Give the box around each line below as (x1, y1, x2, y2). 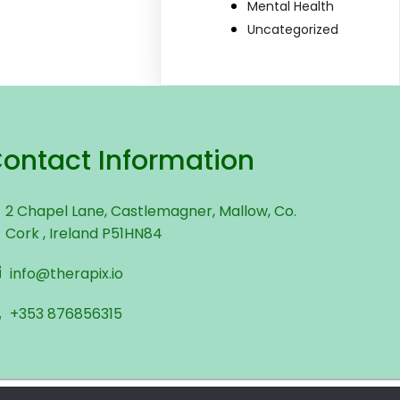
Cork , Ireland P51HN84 (5, 223, 162, 245)
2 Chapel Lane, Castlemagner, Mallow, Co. (5, 201, 296, 222)
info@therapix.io (10, 263, 123, 285)
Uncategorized (247, 21, 339, 39)
